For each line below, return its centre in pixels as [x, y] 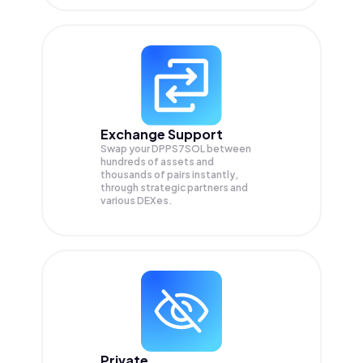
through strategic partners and [174, 188]
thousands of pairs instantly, [169, 175]
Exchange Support [162, 135]
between [229, 149]
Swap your [126, 149]
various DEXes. [137, 201]
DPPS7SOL [179, 149]
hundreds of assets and [157, 162]
